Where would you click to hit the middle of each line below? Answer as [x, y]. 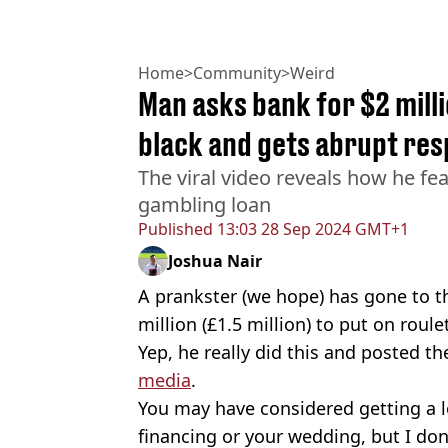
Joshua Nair [215, 261]
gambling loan [204, 205]
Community [237, 73]
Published [175, 229]
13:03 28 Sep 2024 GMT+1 [311, 229]
